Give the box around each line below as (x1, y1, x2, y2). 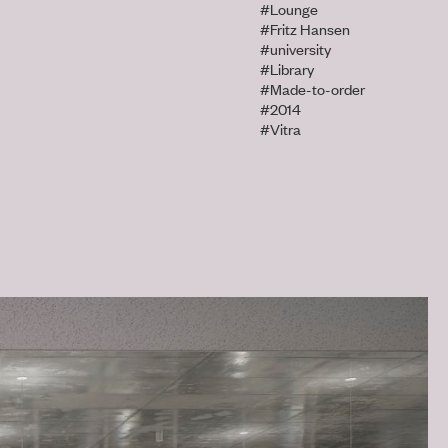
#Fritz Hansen (259, 18, 350, 39)
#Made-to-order (259, 78, 365, 99)
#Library (259, 58, 314, 79)
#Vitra (259, 118, 301, 139)
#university (259, 38, 331, 59)
